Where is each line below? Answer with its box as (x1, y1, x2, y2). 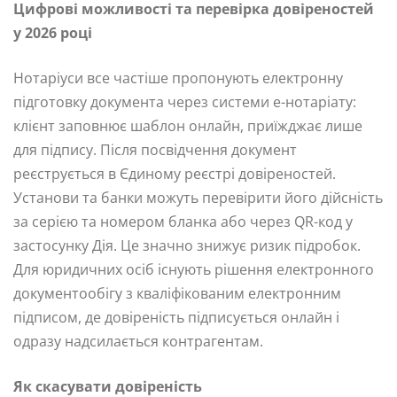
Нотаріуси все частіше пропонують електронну (13, 68, 343, 89)
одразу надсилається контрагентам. (13, 331, 263, 352)
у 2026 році (13, 23, 92, 43)
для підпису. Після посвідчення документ (13, 140, 297, 160)
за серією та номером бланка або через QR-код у (13, 212, 353, 232)
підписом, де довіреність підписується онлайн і (13, 307, 339, 328)
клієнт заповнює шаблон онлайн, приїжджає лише (13, 116, 362, 136)
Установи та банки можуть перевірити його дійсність (13, 188, 383, 208)
